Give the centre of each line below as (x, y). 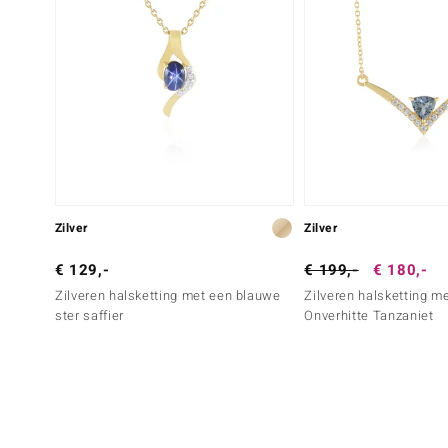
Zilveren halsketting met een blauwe (168, 295)
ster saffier (89, 315)
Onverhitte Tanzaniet (369, 315)
